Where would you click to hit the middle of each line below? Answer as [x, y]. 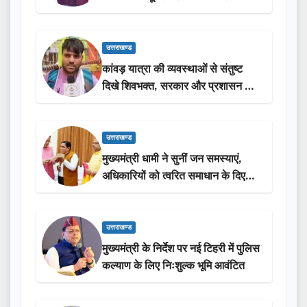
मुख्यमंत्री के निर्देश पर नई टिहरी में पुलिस [181, 248]
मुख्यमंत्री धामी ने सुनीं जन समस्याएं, [172, 159]
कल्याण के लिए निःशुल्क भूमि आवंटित [173, 266]
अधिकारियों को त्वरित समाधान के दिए [174, 176]
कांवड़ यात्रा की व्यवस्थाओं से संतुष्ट [172, 69]
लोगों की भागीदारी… [141, 13]
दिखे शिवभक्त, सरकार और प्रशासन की [179, 86]
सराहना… [122, 103]
